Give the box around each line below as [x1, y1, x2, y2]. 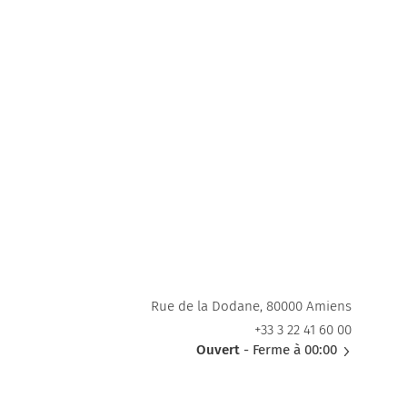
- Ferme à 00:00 [239, 342, 337, 359]
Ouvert [195, 342, 240, 359]
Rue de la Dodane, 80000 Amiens [151, 298, 352, 315]
